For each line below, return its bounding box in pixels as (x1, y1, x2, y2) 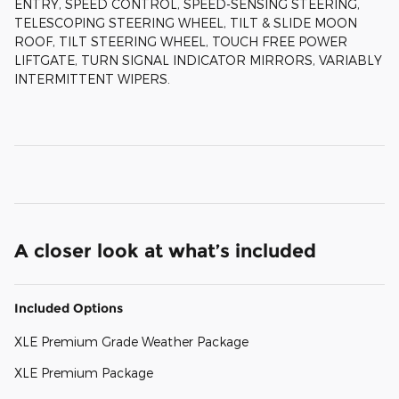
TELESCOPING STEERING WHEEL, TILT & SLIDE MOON (14, 15, 357, 31)
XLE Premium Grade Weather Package (14, 334, 248, 350)
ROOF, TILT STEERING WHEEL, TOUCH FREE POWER (14, 34, 347, 50)
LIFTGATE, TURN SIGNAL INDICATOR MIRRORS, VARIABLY (14, 53, 382, 69)
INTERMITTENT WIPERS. (14, 71, 170, 87)
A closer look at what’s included (14, 240, 316, 263)
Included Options (14, 300, 123, 317)
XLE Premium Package (14, 365, 153, 381)
